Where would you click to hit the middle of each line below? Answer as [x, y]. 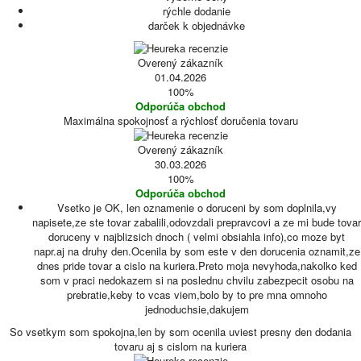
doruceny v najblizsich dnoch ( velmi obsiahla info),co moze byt [197, 237]
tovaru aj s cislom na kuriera [180, 346]
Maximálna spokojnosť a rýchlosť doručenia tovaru [180, 120]
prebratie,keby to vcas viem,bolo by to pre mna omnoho [197, 295]
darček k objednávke [197, 25]
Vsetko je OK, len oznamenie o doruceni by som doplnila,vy [197, 207]
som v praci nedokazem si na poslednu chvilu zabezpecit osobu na [197, 280]
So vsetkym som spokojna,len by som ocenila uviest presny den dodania [180, 332]
